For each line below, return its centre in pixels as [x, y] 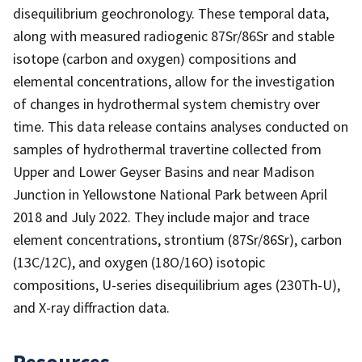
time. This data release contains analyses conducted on [181, 126]
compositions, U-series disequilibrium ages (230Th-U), [177, 284]
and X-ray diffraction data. [91, 307]
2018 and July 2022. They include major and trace [161, 217]
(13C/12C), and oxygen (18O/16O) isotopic [139, 262]
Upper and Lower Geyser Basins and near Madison [164, 171]
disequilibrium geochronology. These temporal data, [171, 13]
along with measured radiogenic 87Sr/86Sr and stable [174, 36]
